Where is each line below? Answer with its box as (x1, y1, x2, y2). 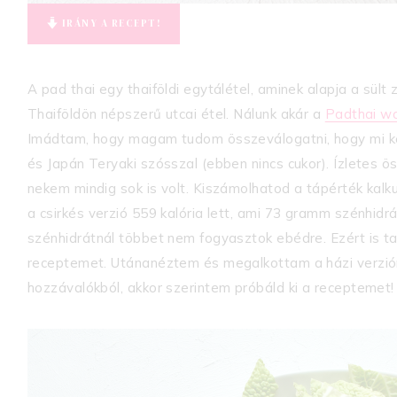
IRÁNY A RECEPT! (58, 16, 162, 30)
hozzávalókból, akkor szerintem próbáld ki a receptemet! (27, 278, 394, 296)
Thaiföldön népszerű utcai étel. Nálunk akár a (27, 105, 325, 122)
